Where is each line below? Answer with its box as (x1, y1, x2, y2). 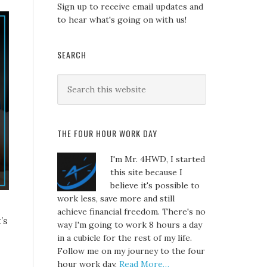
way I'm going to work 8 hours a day (57, 219, 202, 230)
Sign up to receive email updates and (57, 1, 203, 12)
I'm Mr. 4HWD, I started (110, 154, 205, 164)
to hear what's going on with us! (57, 14, 187, 25)
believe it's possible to (110, 180, 200, 191)
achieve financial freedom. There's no (57, 206, 206, 217)
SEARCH (57, 48, 86, 61)
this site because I (110, 167, 182, 178)
